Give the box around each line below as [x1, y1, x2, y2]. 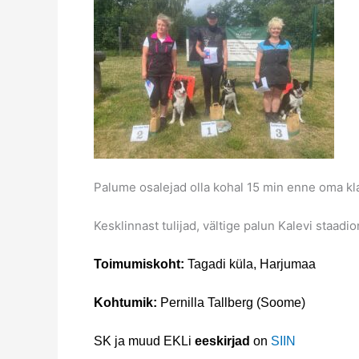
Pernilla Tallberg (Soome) [157, 295, 305, 309]
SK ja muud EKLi [94, 333, 195, 348]
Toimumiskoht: [94, 256, 188, 271]
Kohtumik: [94, 295, 157, 309]
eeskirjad [195, 333, 250, 348]
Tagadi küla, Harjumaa [188, 256, 316, 271]
